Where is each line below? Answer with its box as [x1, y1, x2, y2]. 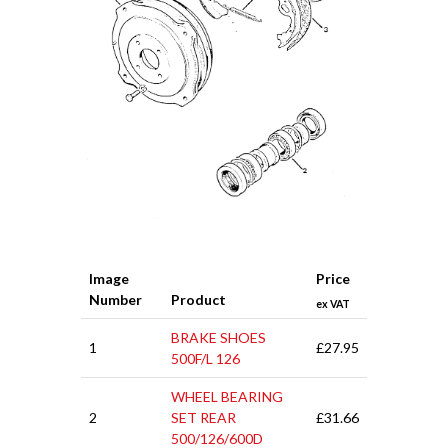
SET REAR [171, 409, 236, 427]
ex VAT [316, 297, 350, 310]
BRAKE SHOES [171, 329, 266, 347]
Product [171, 291, 226, 309]
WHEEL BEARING [171, 388, 283, 406]
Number [89, 291, 142, 309]
